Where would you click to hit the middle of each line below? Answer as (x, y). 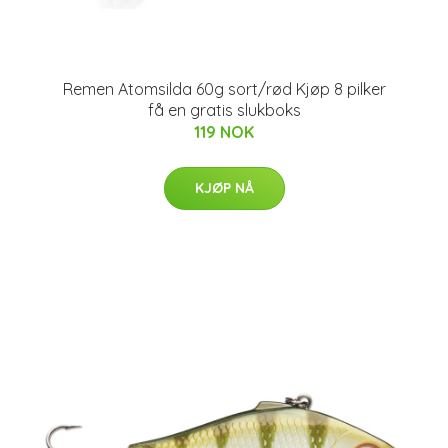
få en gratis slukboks (224, 110)
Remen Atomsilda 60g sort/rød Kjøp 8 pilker (224, 89)
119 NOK (224, 132)
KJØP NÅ (224, 188)
